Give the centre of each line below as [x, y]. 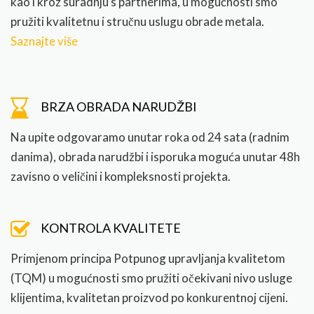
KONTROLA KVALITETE [111, 228]
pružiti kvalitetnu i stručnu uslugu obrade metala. [137, 22]
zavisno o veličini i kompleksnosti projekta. [121, 177]
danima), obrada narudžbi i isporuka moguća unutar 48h [155, 157]
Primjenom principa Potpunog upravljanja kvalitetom [148, 259]
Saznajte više [44, 41]
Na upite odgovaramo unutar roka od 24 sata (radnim [150, 137]
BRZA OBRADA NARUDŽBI [119, 107]
